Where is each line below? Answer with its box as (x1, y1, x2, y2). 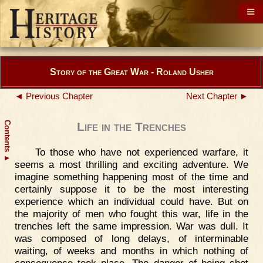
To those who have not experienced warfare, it (35, 146, 248, 158)
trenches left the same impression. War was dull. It (15, 220, 248, 232)
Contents (3, 120, 12, 154)
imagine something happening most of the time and (15, 171, 248, 183)
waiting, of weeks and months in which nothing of (15, 245, 248, 257)
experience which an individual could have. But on (15, 195, 248, 207)
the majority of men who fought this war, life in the (15, 208, 248, 220)
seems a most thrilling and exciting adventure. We (15, 159, 248, 170)
